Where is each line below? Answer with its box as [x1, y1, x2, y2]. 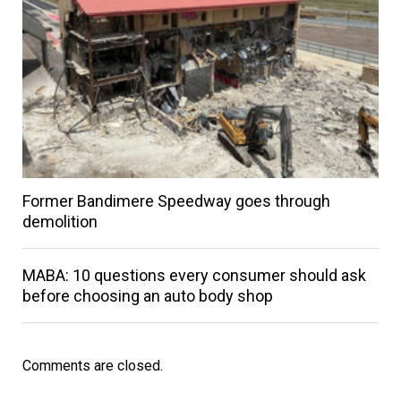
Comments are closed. [21, 356, 163, 374]
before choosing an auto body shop [21, 286, 273, 305]
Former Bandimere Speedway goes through [21, 191, 330, 210]
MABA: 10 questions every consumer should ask [21, 265, 366, 285]
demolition [21, 211, 98, 231]
